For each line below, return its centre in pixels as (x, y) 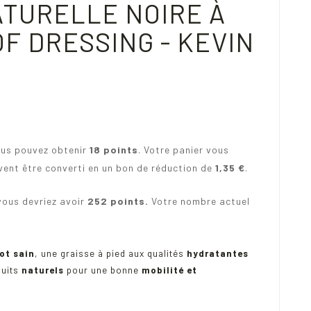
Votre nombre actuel (201, 201)
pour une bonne (103, 270)
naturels (41, 270)
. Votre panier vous (184, 150)
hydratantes (216, 254)
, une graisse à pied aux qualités (109, 254)
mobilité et (169, 270)
